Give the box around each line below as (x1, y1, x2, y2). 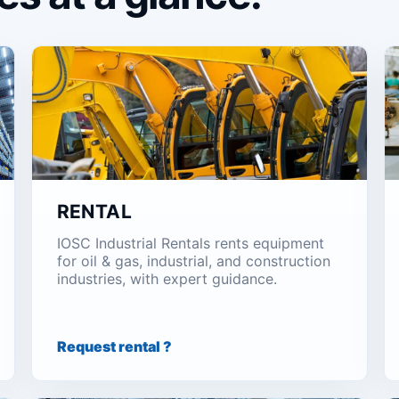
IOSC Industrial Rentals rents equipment (56, 234, 324, 252)
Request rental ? (56, 338, 172, 355)
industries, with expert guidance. (56, 270, 277, 288)
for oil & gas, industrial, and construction (56, 252, 330, 270)
